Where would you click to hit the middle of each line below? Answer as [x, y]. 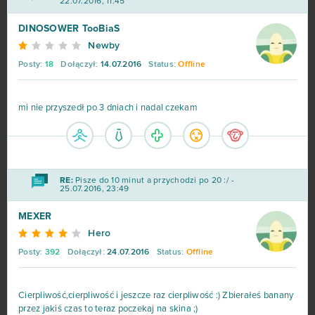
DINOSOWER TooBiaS [69, 29]
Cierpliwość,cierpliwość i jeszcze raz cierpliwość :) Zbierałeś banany [156, 296]
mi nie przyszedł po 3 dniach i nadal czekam [108, 108]
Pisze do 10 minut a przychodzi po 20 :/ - [154, 181]
